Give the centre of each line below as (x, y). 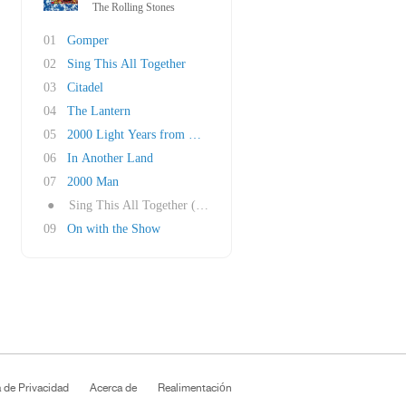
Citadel (85, 87)
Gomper (88, 40)
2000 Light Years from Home (143, 135)
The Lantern (99, 111)
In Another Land (110, 158)
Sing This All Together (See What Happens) (183, 205)
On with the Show (114, 229)
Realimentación (195, 388)
